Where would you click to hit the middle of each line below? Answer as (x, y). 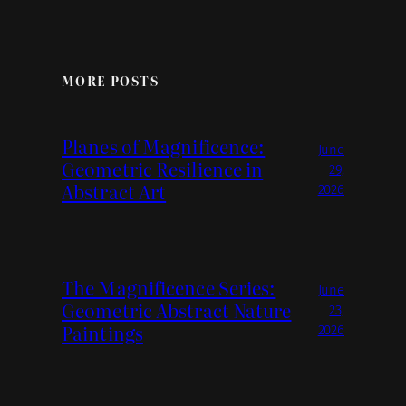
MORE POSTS (110, 80)
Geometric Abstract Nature (177, 309)
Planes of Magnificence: (164, 146)
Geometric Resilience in (163, 169)
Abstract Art (114, 191)
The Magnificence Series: (169, 287)
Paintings (102, 332)
